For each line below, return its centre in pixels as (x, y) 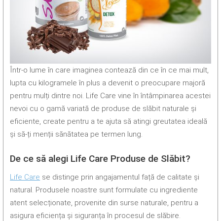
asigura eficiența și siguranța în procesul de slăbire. (95, 215)
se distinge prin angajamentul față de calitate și (120, 177)
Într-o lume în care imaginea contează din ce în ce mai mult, (110, 70)
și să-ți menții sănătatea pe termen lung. (76, 134)
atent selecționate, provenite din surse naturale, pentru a (104, 203)
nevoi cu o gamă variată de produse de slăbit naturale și (103, 109)
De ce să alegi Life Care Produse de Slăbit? (100, 159)
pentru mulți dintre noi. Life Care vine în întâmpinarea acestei (110, 96)
